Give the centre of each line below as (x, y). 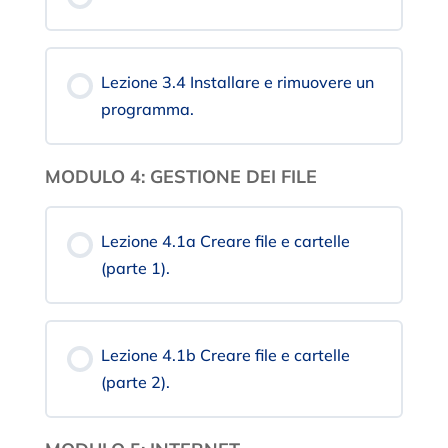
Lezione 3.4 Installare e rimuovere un (237, 82)
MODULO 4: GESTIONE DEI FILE (180, 177)
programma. (147, 109)
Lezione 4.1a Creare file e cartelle (225, 241)
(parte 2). (135, 382)
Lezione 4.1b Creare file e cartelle (225, 355)
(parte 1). (135, 268)
